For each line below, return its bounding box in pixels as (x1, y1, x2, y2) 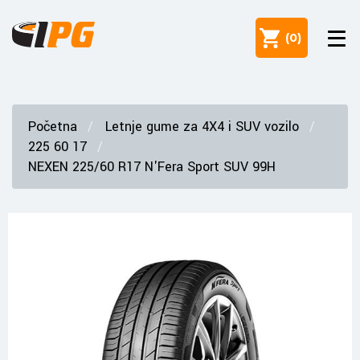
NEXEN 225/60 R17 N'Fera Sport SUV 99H (28, 157, 276, 176)
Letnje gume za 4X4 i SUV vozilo (105, 117, 299, 136)
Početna (28, 117, 77, 136)
